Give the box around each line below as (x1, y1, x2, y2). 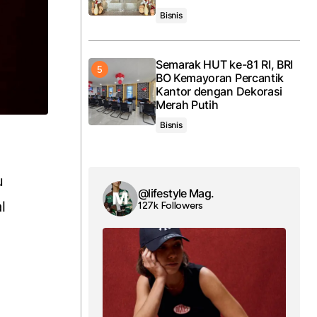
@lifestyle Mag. (138, 185, 214, 200)
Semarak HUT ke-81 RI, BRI (156, 57, 293, 71)
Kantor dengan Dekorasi (156, 84, 282, 98)
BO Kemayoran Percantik (156, 71, 284, 85)
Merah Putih (156, 98, 219, 112)
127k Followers (138, 199, 204, 212)
